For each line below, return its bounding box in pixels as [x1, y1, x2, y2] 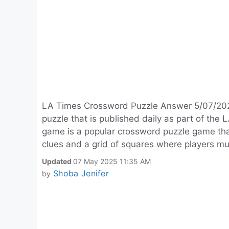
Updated [42, 157, 73, 166]
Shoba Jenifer [53, 168, 109, 178]
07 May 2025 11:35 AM [73, 157, 151, 166]
